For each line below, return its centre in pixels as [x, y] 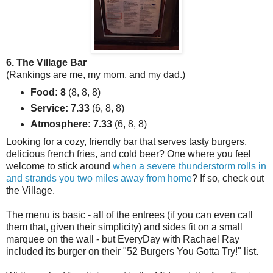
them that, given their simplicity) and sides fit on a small [124, 227]
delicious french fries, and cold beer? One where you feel [129, 154]
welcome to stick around [59, 166]
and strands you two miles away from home [99, 179]
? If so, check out [228, 179]
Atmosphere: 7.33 [71, 124]
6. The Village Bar [46, 63]
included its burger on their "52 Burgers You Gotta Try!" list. [132, 252]
